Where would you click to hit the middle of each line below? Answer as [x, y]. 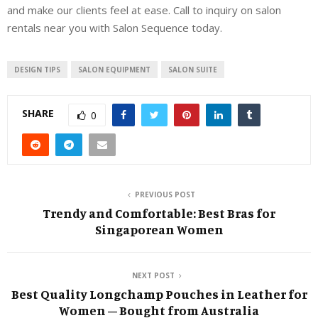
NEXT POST [153, 275]
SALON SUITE [193, 69]
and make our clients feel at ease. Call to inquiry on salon [144, 10]
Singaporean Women [159, 229]
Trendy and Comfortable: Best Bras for [159, 213]
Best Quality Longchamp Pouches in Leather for [159, 294]
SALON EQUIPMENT [114, 69]
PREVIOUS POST [165, 194]
